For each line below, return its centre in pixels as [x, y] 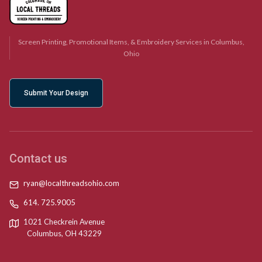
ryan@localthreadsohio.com [71, 183]
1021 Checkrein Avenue [64, 221]
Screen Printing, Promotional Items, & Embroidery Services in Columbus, [131, 42]
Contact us [38, 158]
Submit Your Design [56, 93]
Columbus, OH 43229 [64, 233]
